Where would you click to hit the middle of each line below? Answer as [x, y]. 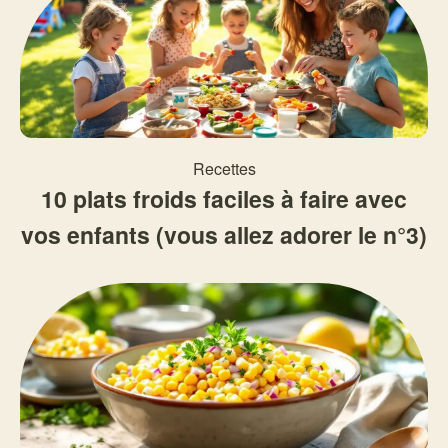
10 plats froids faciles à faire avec [224, 198]
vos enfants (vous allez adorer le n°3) [224, 234]
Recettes [224, 168]
